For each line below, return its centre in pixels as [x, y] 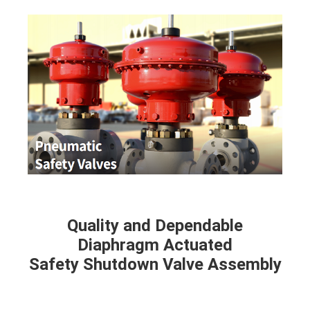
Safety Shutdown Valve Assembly [155, 264]
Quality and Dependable [155, 225]
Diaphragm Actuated [155, 245]
